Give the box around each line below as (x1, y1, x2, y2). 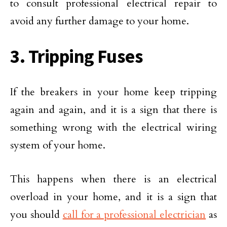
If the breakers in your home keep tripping (10, 85, 217, 99)
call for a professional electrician (62, 208, 206, 222)
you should (10, 208, 63, 222)
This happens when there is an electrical (10, 172, 217, 186)
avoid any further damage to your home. (10, 14, 189, 28)
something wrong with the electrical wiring (10, 121, 217, 135)
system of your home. (10, 138, 105, 153)
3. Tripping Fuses (10, 45, 143, 68)
